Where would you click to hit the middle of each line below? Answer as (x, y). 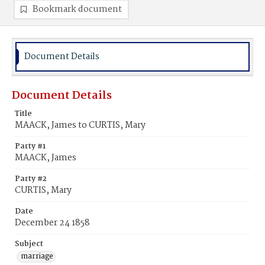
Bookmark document (77, 9)
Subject (29, 244)
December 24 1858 (52, 223)
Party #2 (31, 179)
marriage (37, 256)
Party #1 (30, 146)
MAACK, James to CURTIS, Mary (80, 125)
